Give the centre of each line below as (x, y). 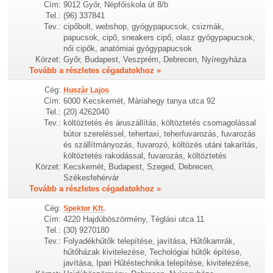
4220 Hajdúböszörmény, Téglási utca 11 (134, 219)
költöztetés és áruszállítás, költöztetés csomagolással (160, 123)
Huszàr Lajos (87, 90)
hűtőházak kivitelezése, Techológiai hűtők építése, (153, 252)
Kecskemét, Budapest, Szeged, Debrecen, (139, 167)
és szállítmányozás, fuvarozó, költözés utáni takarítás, (161, 145)
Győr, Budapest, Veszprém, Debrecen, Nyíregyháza (155, 60)
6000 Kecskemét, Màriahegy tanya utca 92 (140, 101)
